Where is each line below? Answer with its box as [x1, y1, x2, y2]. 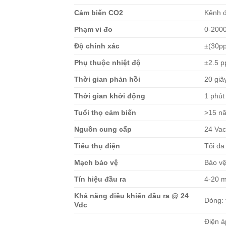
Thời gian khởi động [74, 91, 145, 100]
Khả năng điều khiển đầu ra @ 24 [74, 191, 189, 200]
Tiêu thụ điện [74, 141, 120, 150]
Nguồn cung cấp [74, 125, 132, 133]
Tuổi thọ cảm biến [74, 108, 136, 117]
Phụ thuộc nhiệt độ [74, 58, 141, 67]
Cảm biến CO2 [74, 8, 123, 17]
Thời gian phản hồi [74, 75, 140, 83]
